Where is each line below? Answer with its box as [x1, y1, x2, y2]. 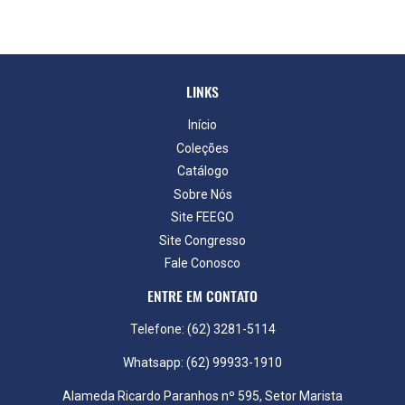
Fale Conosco [165, 256, 240, 271]
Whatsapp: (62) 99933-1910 [123, 355, 282, 371]
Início [188, 118, 217, 133]
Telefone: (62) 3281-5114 [129, 322, 276, 337]
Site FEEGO [171, 210, 234, 225]
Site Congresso [159, 232, 246, 248]
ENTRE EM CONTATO [147, 285, 258, 307]
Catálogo [176, 164, 229, 179]
